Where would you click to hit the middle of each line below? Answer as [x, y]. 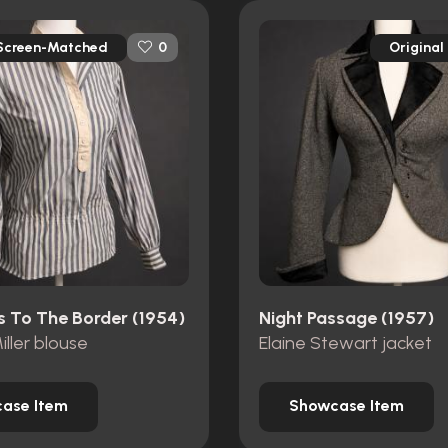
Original [416, 47]
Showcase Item [346, 406]
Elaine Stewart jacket [345, 342]
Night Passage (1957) [346, 318]
